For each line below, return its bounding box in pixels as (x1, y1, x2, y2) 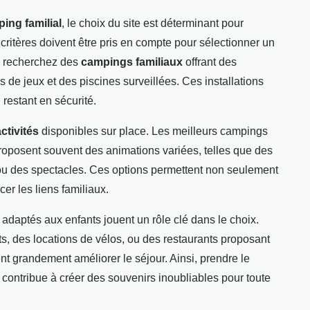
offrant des (183, 56, 237, 69)
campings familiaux (81, 56, 183, 69)
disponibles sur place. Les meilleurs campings (39, 125, 268, 138)
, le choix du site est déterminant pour (62, 17, 244, 30)
